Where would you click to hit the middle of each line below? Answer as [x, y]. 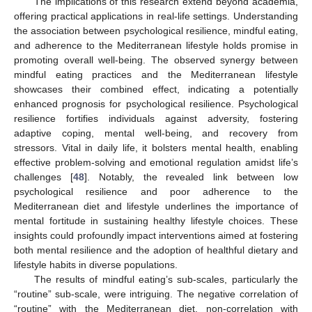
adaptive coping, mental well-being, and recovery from [156, 133]
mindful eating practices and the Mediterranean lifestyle [156, 75]
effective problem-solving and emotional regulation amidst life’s [156, 163]
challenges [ [44, 177]
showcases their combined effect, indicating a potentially [156, 89]
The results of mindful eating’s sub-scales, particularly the [166, 280]
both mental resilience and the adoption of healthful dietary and [156, 250]
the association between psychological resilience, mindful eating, [156, 31]
